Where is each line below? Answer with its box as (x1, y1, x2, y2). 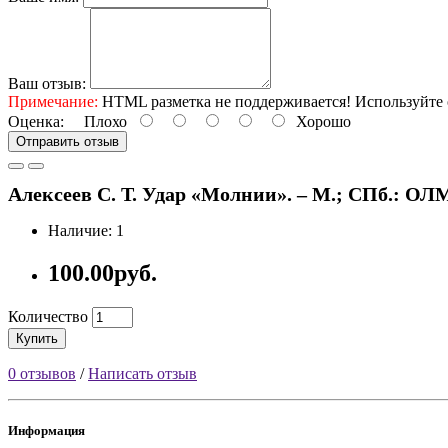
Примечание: (8, 92, 98, 110)
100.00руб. (48, 260, 157, 287)
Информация (8, 423, 85, 439)
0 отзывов (8, 365, 76, 383)
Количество (8, 308, 88, 326)
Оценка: (8, 112, 64, 130)
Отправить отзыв (16, 133, 119, 149)
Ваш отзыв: (8, 74, 86, 92)
